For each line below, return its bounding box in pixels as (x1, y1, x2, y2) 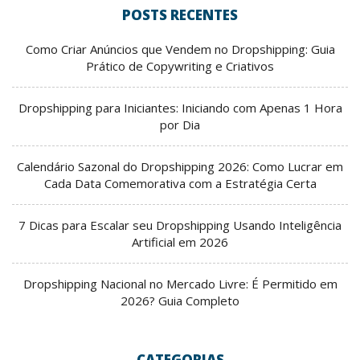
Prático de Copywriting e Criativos (86, 58, 274, 75)
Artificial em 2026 (132, 234, 228, 251)
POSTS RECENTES (122, 6, 238, 25)
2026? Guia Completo (121, 292, 239, 309)
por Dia (160, 117, 200, 133)
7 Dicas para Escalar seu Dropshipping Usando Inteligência (18, 217, 342, 234)
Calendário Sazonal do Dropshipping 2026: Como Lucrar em (17, 158, 343, 175)
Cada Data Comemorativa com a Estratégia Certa (43, 175, 317, 192)
